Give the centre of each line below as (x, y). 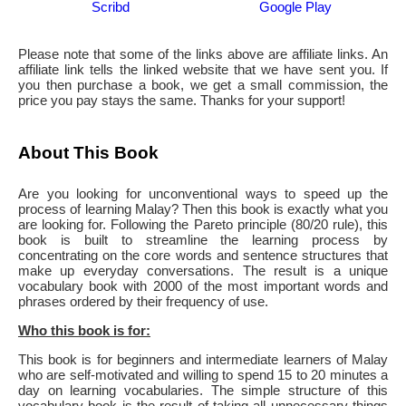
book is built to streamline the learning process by (203, 239)
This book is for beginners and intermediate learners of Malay (203, 359)
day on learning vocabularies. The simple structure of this (203, 390)
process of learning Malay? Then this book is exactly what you (203, 208)
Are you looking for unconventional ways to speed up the (203, 193)
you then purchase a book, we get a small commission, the (203, 85)
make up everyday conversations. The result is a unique (203, 270)
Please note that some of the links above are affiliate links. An (203, 54)
